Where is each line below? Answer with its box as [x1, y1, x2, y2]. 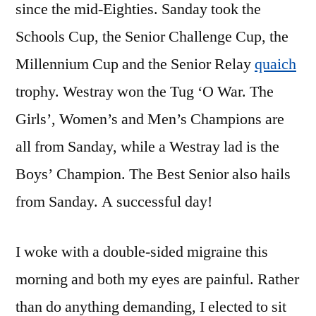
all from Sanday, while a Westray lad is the [16, 137, 279, 157]
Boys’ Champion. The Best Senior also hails [16, 164, 291, 184]
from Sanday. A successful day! [16, 192, 212, 212]
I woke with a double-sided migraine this [16, 242, 268, 262]
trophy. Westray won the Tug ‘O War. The [16, 82, 274, 102]
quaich [255, 54, 296, 74]
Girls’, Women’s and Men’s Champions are [16, 109, 284, 129]
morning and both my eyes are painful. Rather [16, 269, 299, 289]
